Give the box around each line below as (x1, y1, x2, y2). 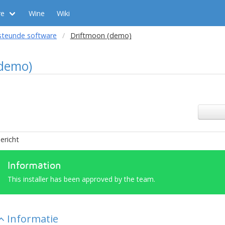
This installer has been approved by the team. (7, 174, 155, 184)
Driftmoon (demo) (70, 31, 132, 40)
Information (7, 160, 61, 171)
